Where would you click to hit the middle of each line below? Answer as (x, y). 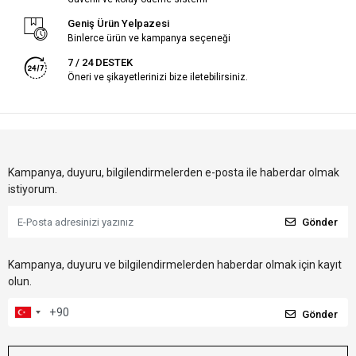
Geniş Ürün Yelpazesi (118, 24)
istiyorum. (33, 190)
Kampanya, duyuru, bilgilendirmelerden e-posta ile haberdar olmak (174, 173)
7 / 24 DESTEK (100, 63)
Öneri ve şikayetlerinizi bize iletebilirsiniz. (157, 77)
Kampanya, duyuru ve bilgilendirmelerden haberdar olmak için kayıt (175, 265)
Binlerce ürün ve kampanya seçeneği (149, 39)
